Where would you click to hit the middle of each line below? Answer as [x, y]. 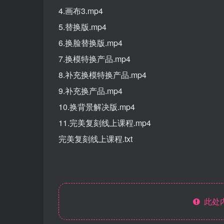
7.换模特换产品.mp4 [94, 58]
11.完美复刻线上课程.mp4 [105, 122]
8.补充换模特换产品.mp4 [102, 74]
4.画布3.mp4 [81, 10]
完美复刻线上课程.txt [95, 138]
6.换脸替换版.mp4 [90, 42]
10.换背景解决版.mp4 [97, 106]
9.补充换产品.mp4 [90, 90]
